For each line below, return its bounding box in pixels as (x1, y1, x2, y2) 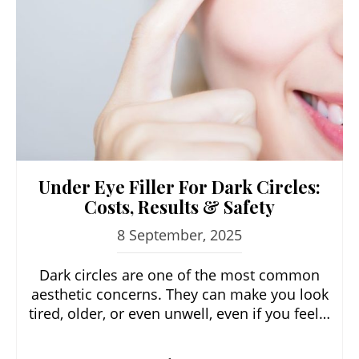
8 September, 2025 (117, 224, 242, 244)
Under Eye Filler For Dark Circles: (38, 174, 321, 199)
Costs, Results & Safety (84, 194, 275, 219)
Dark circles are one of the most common (39, 264, 320, 284)
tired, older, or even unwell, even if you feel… (29, 303, 330, 323)
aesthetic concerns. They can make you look (30, 284, 329, 304)
